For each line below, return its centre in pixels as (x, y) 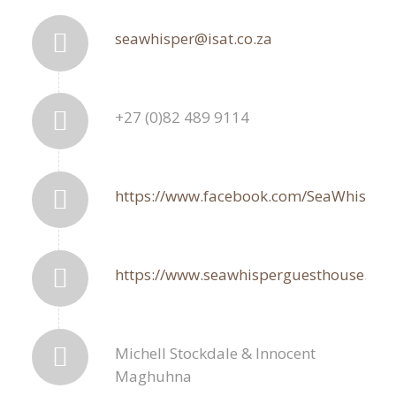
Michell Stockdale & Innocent (215, 353)
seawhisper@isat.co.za (193, 38)
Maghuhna (153, 376)
